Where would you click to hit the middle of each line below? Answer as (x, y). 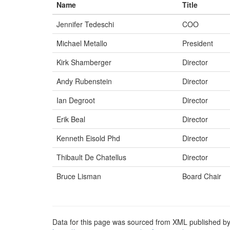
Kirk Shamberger (84, 62)
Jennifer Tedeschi (85, 24)
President (198, 43)
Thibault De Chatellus (91, 157)
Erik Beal (71, 119)
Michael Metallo (82, 43)
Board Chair (202, 176)
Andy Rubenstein (84, 81)
